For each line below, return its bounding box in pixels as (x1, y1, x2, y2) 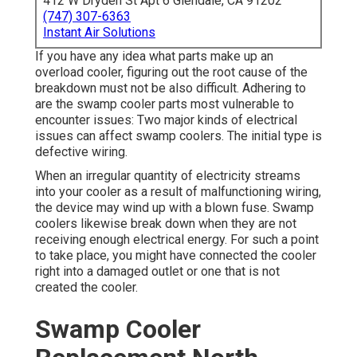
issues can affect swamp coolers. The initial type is (35, 128, 322, 144)
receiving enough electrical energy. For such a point (35, 232, 319, 248)
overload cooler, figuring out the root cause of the (35, 65, 308, 80)
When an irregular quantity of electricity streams (35, 168, 300, 184)
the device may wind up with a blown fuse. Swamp (35, 200, 314, 216)
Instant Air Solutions (43, 25, 155, 41)
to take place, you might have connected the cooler (35, 248, 316, 264)
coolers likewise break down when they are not (35, 216, 296, 232)
